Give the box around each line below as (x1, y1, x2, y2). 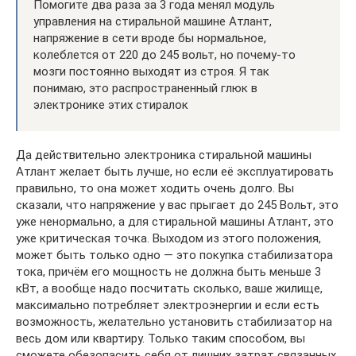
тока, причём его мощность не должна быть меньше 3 (16, 265, 321, 280)
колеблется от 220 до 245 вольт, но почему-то (33, 48, 296, 63)
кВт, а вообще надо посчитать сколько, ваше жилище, (16, 281, 323, 296)
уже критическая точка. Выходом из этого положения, (16, 231, 321, 246)
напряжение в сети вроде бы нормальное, (33, 31, 266, 46)
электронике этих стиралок (33, 98, 188, 113)
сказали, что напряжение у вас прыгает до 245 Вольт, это (16, 198, 339, 213)
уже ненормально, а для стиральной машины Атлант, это (16, 215, 334, 230)
